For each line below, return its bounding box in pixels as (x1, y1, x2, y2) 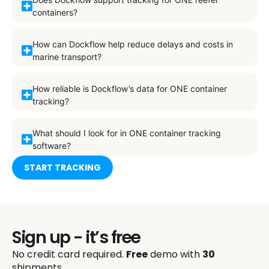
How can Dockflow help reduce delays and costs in (32, 38, 233, 49)
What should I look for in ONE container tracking (32, 127, 221, 138)
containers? (32, 7, 77, 17)
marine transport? (32, 51, 101, 62)
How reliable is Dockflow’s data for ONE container (32, 83, 227, 94)
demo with (148, 247, 202, 261)
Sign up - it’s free (12, 225, 141, 249)
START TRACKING (24, 161, 101, 174)
